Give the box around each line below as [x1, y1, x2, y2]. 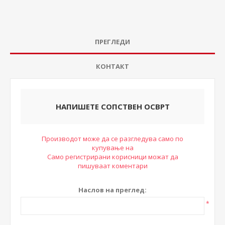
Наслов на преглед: [78, 185, 147, 194]
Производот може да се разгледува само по [42, 134, 183, 143]
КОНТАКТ [96, 61, 129, 71]
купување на [91, 143, 134, 152]
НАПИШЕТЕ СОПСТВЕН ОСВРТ [55, 101, 170, 111]
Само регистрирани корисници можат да [47, 152, 178, 161]
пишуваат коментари [77, 161, 148, 170]
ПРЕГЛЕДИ [95, 37, 130, 46]
